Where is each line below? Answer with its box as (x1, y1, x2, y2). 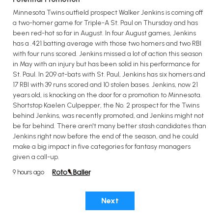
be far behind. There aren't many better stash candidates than (13, 122, 206, 131)
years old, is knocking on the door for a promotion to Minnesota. (13, 91, 202, 100)
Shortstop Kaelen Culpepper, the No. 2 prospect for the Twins (13, 101, 199, 110)
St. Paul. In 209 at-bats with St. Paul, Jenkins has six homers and (13, 70, 205, 79)
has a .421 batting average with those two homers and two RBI (13, 39, 201, 48)
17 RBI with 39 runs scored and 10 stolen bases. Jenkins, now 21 (13, 81, 198, 89)
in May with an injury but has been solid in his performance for (13, 60, 200, 69)
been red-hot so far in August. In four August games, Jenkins (13, 29, 196, 38)
